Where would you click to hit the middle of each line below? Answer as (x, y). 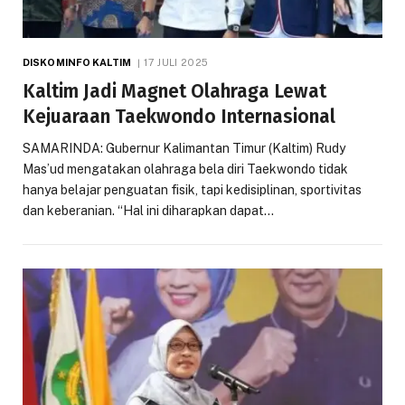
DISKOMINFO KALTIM (77, 62)
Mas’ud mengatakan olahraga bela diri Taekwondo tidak (185, 169)
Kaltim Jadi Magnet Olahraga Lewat (174, 91)
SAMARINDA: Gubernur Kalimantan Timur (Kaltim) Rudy (184, 148)
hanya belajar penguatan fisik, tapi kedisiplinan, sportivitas (192, 189)
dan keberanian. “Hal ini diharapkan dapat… (148, 210)
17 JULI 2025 (176, 62)
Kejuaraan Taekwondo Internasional (179, 116)
